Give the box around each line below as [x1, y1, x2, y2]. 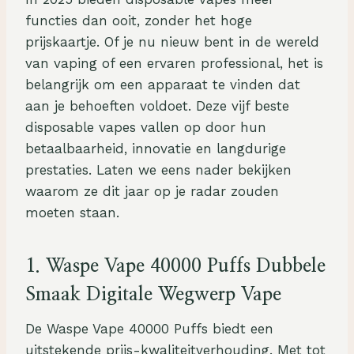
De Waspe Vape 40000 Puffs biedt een [25, 320, 273, 337]
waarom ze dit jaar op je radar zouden [25, 183, 279, 199]
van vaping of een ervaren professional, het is [25, 55, 323, 71]
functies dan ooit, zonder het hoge [25, 12, 252, 28]
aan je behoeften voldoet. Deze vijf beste [25, 97, 289, 114]
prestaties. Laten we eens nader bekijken [25, 161, 292, 178]
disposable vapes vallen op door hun [25, 119, 266, 135]
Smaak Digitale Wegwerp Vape [25, 284, 281, 304]
